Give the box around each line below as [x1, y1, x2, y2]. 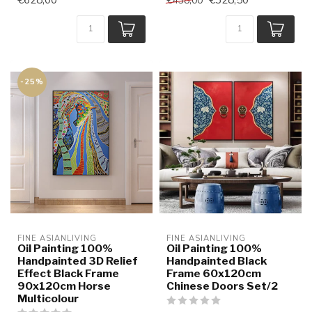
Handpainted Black [166, 254, 267, 268]
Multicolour [17, 292, 79, 306]
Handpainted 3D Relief [17, 254, 138, 268]
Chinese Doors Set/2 [166, 279, 278, 293]
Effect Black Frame [17, 267, 119, 281]
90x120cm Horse [17, 279, 111, 293]
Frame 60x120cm [166, 267, 261, 281]
